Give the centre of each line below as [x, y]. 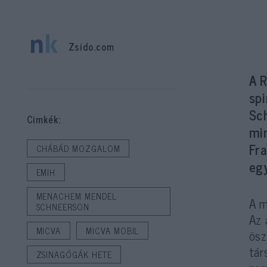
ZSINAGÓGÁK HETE [74, 254]
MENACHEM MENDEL [76, 196]
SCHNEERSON [63, 207]
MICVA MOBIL [113, 231]
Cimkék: [44, 119]
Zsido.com [91, 46]
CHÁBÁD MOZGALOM [78, 148]
